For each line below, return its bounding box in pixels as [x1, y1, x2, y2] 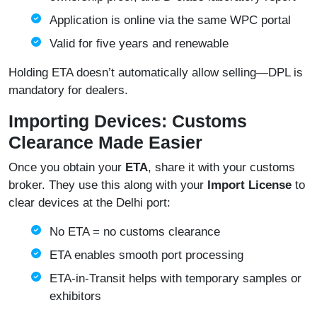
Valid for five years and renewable [50, 37, 229, 51]
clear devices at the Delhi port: [8, 196, 171, 210]
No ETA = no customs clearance [50, 225, 220, 239]
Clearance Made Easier [8, 132, 202, 153]
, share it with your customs [148, 161, 295, 175]
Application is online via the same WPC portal [50, 13, 291, 28]
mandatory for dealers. [8, 83, 128, 98]
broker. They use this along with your [8, 178, 207, 192]
